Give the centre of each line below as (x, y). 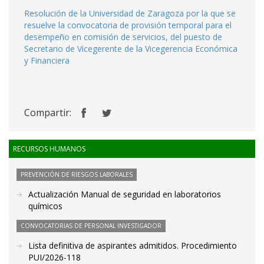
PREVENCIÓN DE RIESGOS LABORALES (77, 174)
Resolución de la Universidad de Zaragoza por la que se (130, 13)
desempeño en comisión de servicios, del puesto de (123, 37)
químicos (45, 206)
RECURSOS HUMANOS (49, 149)
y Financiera (47, 60)
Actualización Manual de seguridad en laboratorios (125, 194)
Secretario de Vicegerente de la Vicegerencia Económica (131, 49)
